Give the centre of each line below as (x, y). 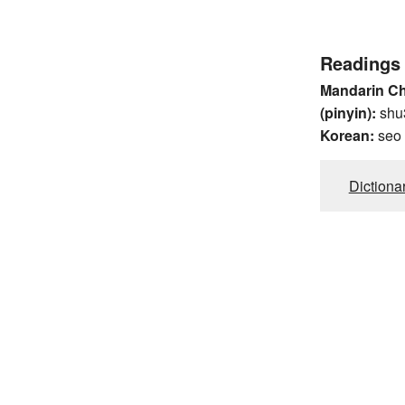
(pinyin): (348, 112)
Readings (360, 62)
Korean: (347, 135)
